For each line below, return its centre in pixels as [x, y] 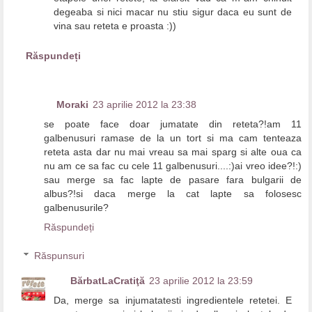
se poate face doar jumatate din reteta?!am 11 [173, 124]
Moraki [72, 104]
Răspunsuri [60, 256]
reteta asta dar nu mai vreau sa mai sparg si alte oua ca [173, 151]
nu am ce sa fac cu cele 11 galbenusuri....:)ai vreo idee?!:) [173, 165]
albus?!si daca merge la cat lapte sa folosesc [173, 193]
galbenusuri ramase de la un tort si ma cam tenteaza [173, 138]
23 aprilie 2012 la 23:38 [145, 104]
